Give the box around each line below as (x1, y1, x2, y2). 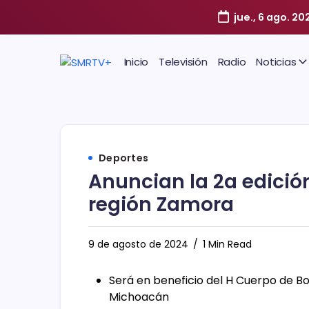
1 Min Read (200, 237, 252, 251)
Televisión (159, 54, 208, 69)
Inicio (123, 54, 148, 69)
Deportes (99, 151, 148, 165)
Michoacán (109, 289, 172, 305)
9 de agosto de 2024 (88, 237, 188, 251)
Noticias (256, 54, 297, 69)
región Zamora (88, 191, 234, 218)
